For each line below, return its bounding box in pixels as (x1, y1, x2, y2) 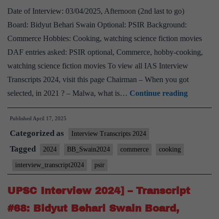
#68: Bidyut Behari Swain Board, (7, 203, 179, 214)
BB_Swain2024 (67, 146, 110, 153)
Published (10, 115, 33, 121)
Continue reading (130, 89, 188, 97)
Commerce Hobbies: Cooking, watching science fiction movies (7, 34, 202, 43)
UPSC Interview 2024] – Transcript (7, 185, 190, 196)
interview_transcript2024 (15, 161, 84, 169)
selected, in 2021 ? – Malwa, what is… (7, 89, 130, 97)
